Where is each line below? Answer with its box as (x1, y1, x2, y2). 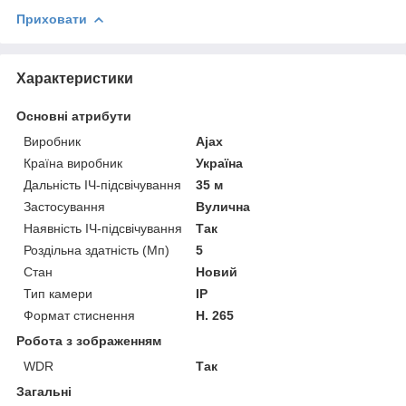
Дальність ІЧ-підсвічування (24, 177, 181, 192)
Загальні (16, 383, 72, 399)
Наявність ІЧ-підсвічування (24, 220, 182, 236)
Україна (196, 155, 244, 170)
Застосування (24, 198, 105, 214)
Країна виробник (24, 155, 122, 170)
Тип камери (24, 285, 92, 301)
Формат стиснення (24, 307, 135, 323)
